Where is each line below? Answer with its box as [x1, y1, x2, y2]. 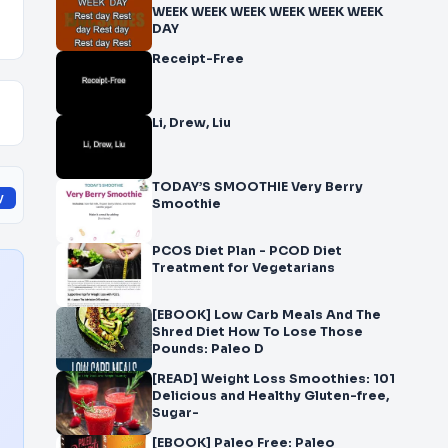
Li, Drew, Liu [152, 115, 231, 131]
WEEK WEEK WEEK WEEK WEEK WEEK [152, 4, 191, 20]
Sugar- [152, 405, 199, 421]
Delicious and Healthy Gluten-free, [152, 388, 389, 404]
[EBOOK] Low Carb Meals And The [152, 307, 381, 323]
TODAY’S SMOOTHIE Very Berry [152, 179, 363, 195]
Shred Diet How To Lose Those [152, 324, 363, 340]
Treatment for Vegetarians [152, 260, 335, 276]
